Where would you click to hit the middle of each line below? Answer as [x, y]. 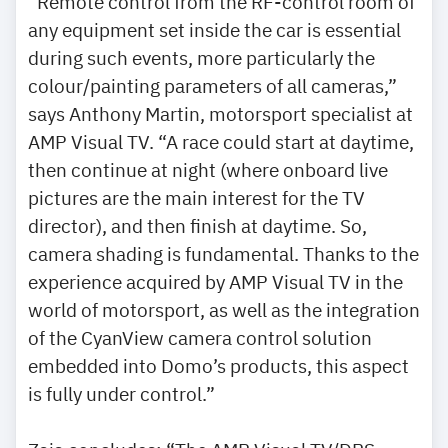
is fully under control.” [121, 393]
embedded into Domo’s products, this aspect [218, 365]
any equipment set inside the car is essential [214, 29]
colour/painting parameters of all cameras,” [212, 85]
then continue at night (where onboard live [208, 169]
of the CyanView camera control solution [200, 337]
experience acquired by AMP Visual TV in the [215, 281]
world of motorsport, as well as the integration [224, 309]
